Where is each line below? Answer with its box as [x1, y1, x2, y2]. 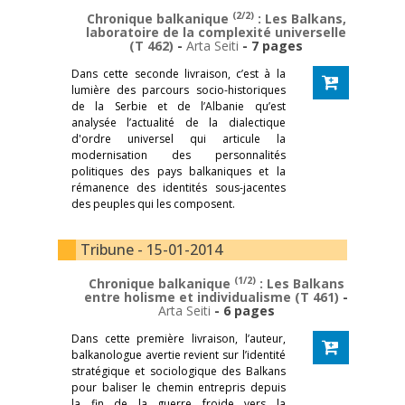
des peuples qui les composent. [71, 195, 235, 212]
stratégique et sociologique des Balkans [71, 363, 286, 379]
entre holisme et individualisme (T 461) [84, 287, 343, 306]
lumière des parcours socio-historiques [71, 81, 286, 98]
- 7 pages [239, 36, 303, 54]
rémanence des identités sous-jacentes [71, 179, 286, 195]
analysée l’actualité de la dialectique [71, 114, 286, 130]
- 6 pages [210, 301, 275, 319]
